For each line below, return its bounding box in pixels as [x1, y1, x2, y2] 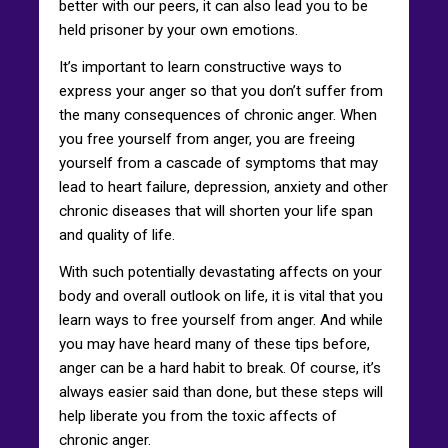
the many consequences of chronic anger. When [59, 105, 377, 124]
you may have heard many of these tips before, [59, 334, 370, 353]
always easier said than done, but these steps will [59, 382, 383, 401]
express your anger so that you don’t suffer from [59, 81, 383, 100]
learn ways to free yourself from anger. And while [59, 310, 383, 329]
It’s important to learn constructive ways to [59, 57, 342, 76]
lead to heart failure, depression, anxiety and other [59, 177, 388, 196]
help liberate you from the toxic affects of [59, 406, 337, 425]
